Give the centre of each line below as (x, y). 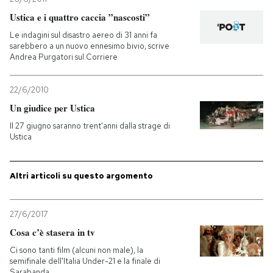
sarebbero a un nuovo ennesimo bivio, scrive (90, 46)
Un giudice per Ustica (52, 108)
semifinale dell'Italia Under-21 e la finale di (85, 261)
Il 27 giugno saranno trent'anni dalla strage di (90, 126)
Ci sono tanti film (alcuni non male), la (76, 250)
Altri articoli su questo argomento (81, 176)
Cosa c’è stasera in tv (52, 232)
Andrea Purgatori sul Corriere (64, 57)
